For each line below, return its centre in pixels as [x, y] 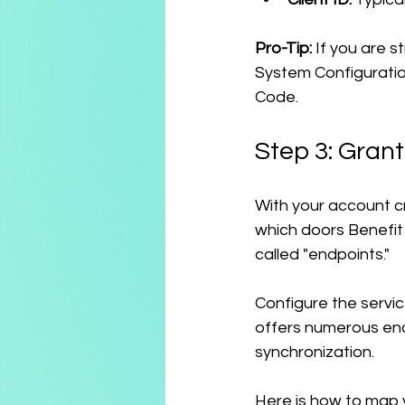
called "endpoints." [322, 254]
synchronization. [315, 352]
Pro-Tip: [283, 48]
